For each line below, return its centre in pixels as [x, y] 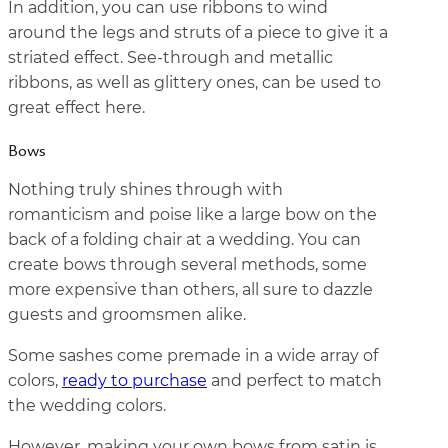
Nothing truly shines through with [145, 189]
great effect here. [76, 107]
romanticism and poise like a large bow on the [192, 214]
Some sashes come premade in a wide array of [193, 355]
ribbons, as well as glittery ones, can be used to [194, 82]
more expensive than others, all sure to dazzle [190, 289]
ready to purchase [134, 380]
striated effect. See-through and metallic [170, 57]
